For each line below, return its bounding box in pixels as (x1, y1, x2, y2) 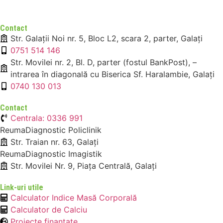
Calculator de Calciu (10, 205, 87, 215)
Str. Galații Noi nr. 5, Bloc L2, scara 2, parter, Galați (10, 33, 203, 44)
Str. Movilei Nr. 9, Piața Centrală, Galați (10, 161, 157, 171)
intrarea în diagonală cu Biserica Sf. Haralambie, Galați (10, 69, 215, 80)
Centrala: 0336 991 (10, 113, 83, 123)
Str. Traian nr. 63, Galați (10, 137, 99, 147)
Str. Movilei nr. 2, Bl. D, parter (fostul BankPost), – (10, 57, 197, 68)
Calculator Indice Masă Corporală (10, 193, 137, 203)
